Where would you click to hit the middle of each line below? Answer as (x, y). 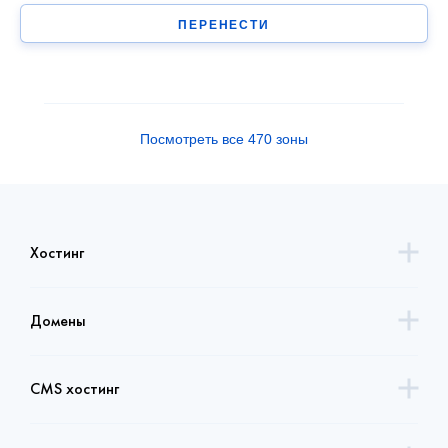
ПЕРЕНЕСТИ (224, 25)
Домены (58, 321)
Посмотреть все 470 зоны (224, 139)
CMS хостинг (74, 389)
